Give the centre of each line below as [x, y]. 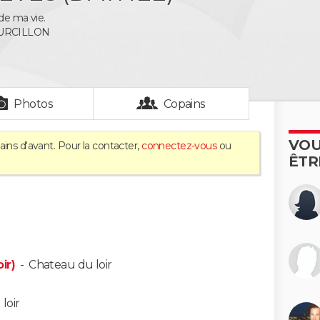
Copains [184, 104]
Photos [34, 104]
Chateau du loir [70, 265]
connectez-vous [179, 146]
